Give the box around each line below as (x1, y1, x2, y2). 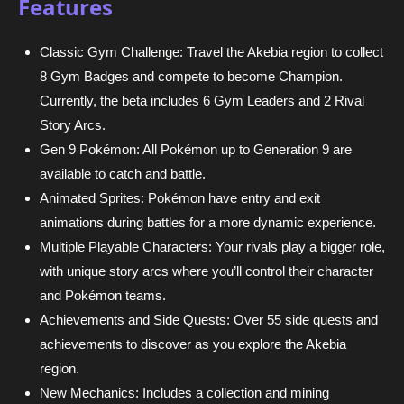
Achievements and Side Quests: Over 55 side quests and (40, 312, 378, 328)
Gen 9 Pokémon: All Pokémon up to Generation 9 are (40, 142, 352, 158)
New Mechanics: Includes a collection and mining (40, 385, 329, 401)
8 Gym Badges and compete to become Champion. (40, 69, 343, 85)
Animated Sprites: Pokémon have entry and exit (40, 190, 320, 207)
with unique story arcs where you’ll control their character (40, 263, 373, 280)
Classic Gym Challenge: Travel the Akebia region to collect (40, 44, 383, 60)
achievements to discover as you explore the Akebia (40, 336, 346, 353)
